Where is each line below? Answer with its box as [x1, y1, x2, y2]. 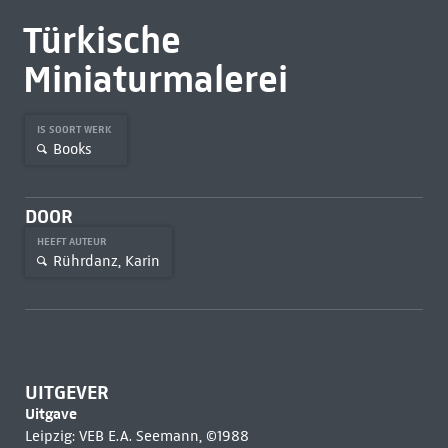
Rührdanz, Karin [52, 251, 160, 270]
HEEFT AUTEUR [36, 235, 110, 248]
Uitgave [24, 404, 77, 423]
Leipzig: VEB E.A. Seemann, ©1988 [24, 427, 249, 445]
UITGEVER [24, 381, 109, 404]
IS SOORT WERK [36, 123, 115, 136]
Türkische [22, 17, 181, 63]
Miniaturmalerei [22, 56, 288, 102]
